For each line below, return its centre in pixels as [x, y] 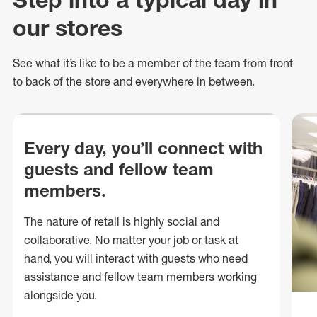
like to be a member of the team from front [185, 63]
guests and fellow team [119, 169]
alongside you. [60, 295]
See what [38, 63]
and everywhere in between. [183, 81]
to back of [39, 81]
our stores [68, 28]
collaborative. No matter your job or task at [131, 240]
